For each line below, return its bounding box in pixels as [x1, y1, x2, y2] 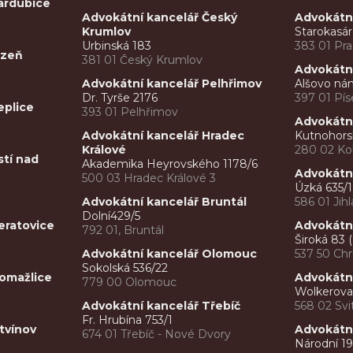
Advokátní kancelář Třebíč [82, 299, 241, 314]
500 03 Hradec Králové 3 [82, 171, 217, 186]
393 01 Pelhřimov [82, 105, 179, 120]
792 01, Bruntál [82, 223, 165, 238]
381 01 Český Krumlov [82, 53, 203, 68]
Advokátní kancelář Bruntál [82, 195, 247, 210]
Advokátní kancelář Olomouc [82, 247, 258, 262]
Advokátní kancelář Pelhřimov [82, 76, 262, 91]
